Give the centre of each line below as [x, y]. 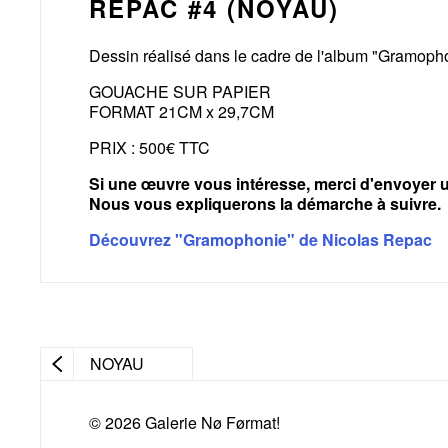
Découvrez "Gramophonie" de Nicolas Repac [260, 240]
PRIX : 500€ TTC [149, 148]
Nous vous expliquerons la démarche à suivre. [265, 204]
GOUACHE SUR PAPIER [180, 92]
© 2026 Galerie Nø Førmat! [184, 423]
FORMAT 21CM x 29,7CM [181, 112]
